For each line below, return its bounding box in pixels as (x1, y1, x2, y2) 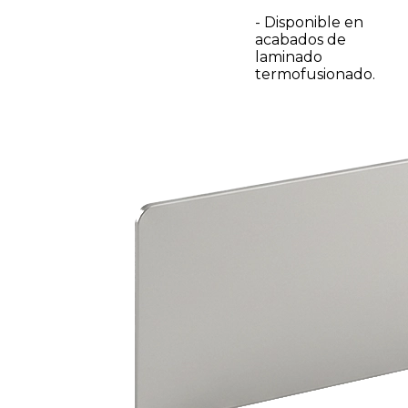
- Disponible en (255, 14, 363, 31)
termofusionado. (255, 66, 375, 83)
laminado (255, 48, 322, 66)
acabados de (255, 31, 346, 48)
